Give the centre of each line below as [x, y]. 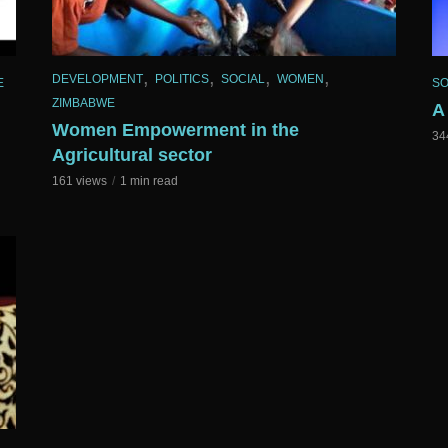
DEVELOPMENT [97, 79]
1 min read [149, 180]
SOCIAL [243, 79]
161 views [79, 180]
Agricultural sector [132, 154]
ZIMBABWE [83, 102]
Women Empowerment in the [175, 129]
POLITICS [182, 79]
